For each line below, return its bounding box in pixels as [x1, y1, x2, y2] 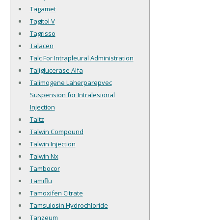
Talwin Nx [29, 152, 58, 161]
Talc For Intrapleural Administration [29, 54, 134, 63]
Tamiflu [29, 176, 52, 186]
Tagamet [29, 4, 56, 14]
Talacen [29, 41, 54, 51]
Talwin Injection [29, 139, 76, 149]
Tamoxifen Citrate [29, 189, 83, 198]
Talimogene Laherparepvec [29, 78, 112, 87]
